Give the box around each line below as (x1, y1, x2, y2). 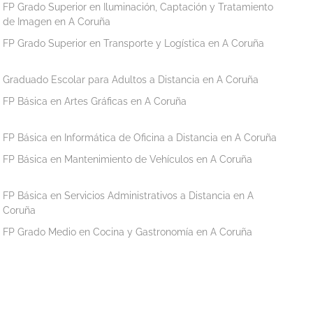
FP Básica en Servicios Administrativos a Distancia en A (3, 189, 254, 201)
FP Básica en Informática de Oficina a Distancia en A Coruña (3, 131, 277, 143)
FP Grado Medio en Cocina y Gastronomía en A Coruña (3, 226, 253, 238)
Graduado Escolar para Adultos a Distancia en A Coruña (3, 73, 259, 85)
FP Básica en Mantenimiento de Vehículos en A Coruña (3, 153, 253, 165)
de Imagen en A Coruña (3, 15, 111, 27)
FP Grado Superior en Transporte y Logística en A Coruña (3, 37, 265, 49)
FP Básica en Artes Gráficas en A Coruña (3, 95, 187, 107)
